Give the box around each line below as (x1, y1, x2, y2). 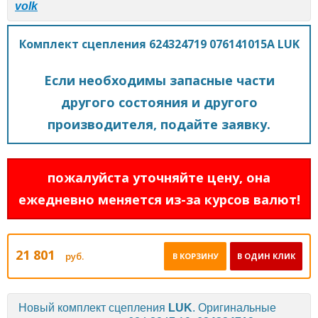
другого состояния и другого (60, 93, 258, 111)
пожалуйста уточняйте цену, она (48, 168, 270, 186)
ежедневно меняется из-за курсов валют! (18, 190, 300, 208)
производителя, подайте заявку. (48, 115, 270, 133)
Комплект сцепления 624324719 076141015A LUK (18, 35, 300, 52)
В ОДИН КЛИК (237, 250, 295, 261)
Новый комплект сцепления (18, 301, 168, 314)
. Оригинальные (192, 301, 276, 314)
